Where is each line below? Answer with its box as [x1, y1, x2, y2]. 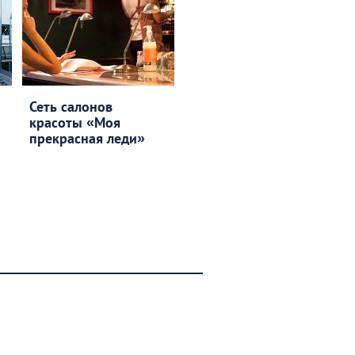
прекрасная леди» [29, 129, 145, 147]
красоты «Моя [29, 113, 120, 132]
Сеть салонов [29, 97, 113, 116]
